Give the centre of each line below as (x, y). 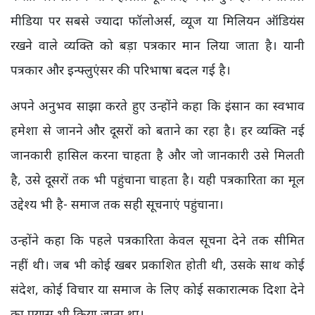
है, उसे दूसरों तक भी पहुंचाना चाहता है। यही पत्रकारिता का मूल (157, 180)
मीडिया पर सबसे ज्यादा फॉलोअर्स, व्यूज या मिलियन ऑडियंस (157, 21)
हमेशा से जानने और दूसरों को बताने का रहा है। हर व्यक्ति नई (157, 130)
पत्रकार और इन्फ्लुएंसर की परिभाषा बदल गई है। (121, 70)
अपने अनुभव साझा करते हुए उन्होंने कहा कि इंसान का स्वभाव (157, 106)
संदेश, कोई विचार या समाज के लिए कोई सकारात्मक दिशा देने (157, 289)
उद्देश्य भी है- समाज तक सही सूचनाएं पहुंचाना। (117, 204)
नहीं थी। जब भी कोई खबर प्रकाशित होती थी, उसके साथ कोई (157, 265)
